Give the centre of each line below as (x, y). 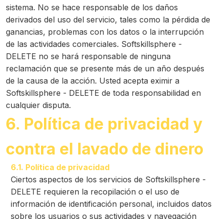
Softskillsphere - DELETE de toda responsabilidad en (103, 93)
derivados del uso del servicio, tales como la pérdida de (108, 20)
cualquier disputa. (38, 105)
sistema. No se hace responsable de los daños (92, 7)
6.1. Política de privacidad (60, 167)
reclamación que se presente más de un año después (105, 68)
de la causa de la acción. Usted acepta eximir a (93, 81)
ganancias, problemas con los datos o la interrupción (105, 32)
